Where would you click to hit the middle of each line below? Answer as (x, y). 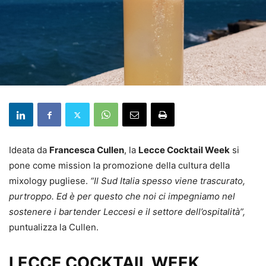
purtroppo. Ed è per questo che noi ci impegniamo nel (122, 197)
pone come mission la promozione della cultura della (119, 166)
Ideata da (29, 150)
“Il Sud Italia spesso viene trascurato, (168, 181)
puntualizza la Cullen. (54, 227)
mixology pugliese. (50, 181)
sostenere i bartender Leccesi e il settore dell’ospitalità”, (127, 212)
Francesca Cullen (87, 150)
